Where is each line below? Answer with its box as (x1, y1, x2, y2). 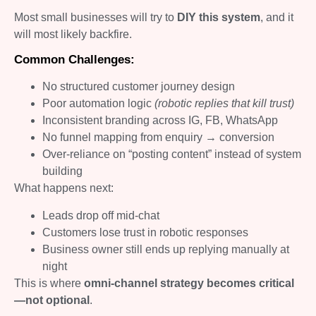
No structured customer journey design (42, 80, 235, 93)
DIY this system (177, 11, 260, 23)
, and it (260, 11, 293, 23)
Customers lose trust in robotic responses (42, 226, 248, 238)
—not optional (14, 293, 90, 306)
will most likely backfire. (14, 28, 132, 40)
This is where (14, 276, 84, 289)
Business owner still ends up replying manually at (42, 243, 289, 255)
